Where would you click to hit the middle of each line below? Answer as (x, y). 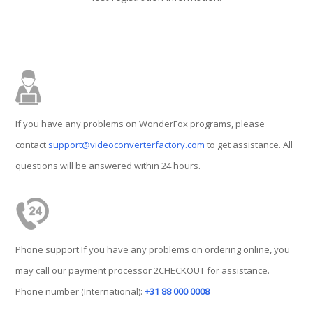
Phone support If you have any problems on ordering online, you (153, 250)
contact (32, 145)
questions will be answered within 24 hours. (108, 166)
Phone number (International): (80, 292)
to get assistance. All (249, 145)
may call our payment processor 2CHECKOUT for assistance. (143, 271)
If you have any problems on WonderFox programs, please (140, 124)
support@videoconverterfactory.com (127, 145)
